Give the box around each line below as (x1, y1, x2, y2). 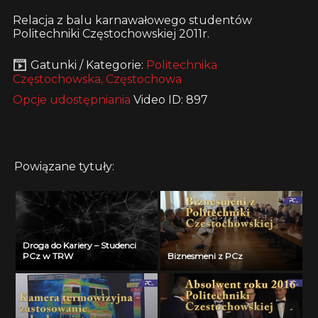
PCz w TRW (23, 251, 73, 262)
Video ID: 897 (133, 92, 208, 106)
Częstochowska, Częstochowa (12, 72, 182, 86)
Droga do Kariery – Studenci (23, 240, 136, 251)
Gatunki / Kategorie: (30, 57, 146, 72)
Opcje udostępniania (12, 92, 131, 106)
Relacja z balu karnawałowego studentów (12, 13, 252, 27)
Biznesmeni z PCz (168, 251, 243, 262)
